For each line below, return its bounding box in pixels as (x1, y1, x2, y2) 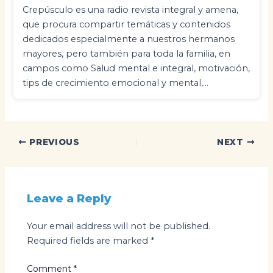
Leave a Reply (27, 191, 112, 205)
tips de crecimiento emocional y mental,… (23, 77, 209, 88)
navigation (4, 150, 51, 161)
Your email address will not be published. (27, 220, 211, 232)
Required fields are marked (27, 235, 151, 246)
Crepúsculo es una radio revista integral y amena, (23, 4, 239, 15)
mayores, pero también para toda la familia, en (23, 48, 231, 59)
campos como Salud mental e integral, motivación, (23, 62, 250, 74)
